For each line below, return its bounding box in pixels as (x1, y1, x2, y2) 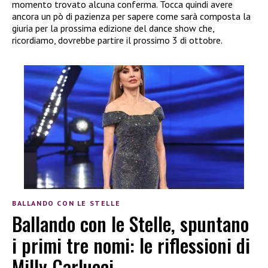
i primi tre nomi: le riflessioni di (12, 231, 250, 260)
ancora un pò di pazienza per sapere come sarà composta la (12, 10, 251, 22)
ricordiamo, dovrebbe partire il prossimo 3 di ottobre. (12, 33, 223, 46)
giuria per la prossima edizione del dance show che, (12, 22, 214, 34)
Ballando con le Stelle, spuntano (12, 209, 249, 238)
